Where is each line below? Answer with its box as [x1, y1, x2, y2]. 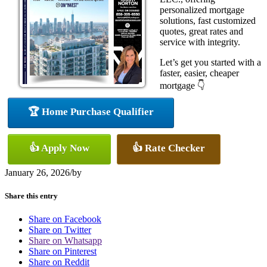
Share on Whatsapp [29, 235, 102, 246]
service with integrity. [160, 36, 240, 47]
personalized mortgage [160, 4, 244, 15]
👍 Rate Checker [132, 142, 205, 154]
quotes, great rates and [160, 26, 243, 36]
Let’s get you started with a [160, 57, 261, 67]
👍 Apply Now [29, 142, 89, 154]
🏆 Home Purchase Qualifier [28, 105, 154, 117]
